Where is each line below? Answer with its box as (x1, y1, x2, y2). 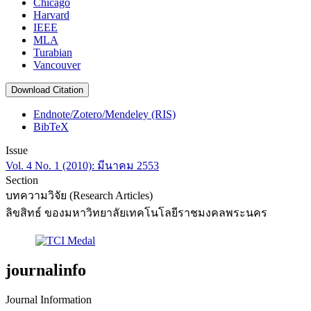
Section (6, 174, 38, 187)
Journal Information (6, 294, 92, 306)
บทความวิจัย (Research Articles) (6, 190, 153, 202)
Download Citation (11, 85, 83, 96)
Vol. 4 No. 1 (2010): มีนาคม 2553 (6, 160, 159, 172)
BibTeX (33, 121, 69, 133)
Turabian (33, 47, 72, 59)
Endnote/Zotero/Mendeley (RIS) (33, 108, 176, 121)
